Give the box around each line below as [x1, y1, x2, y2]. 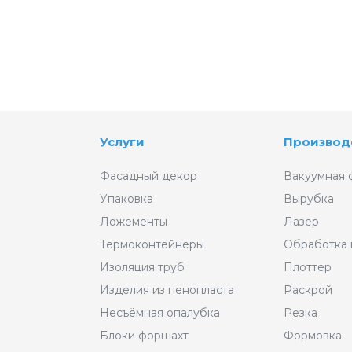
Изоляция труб [99, 260, 185, 274]
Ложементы [99, 214, 167, 229]
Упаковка [99, 192, 153, 206]
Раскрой [284, 283, 333, 297]
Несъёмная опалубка [99, 306, 220, 320]
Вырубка [284, 192, 335, 206]
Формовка [284, 328, 343, 343]
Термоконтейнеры [99, 237, 204, 251]
